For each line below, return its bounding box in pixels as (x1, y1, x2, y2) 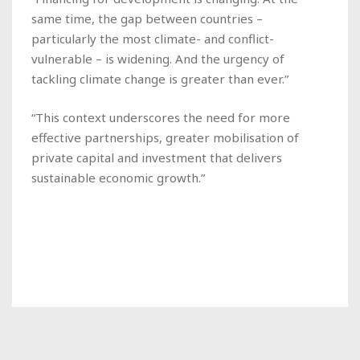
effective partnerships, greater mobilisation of (31, 129, 299, 145)
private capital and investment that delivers (31, 149, 282, 166)
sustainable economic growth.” (31, 169, 205, 186)
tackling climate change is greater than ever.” (31, 70, 288, 87)
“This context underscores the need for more (31, 108, 290, 125)
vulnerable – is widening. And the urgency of (31, 50, 284, 67)
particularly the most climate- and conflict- (31, 30, 274, 47)
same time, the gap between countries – (31, 10, 263, 27)
